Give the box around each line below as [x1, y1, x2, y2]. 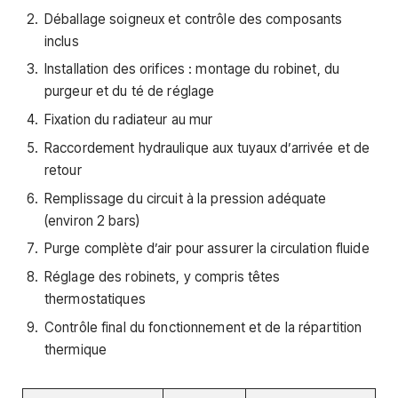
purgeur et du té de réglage [44, 83, 215, 100]
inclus [44, 32, 79, 50]
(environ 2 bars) [44, 211, 139, 229]
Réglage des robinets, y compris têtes [44, 267, 281, 285]
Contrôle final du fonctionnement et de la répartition [44, 318, 362, 336]
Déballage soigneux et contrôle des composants [44, 10, 343, 28]
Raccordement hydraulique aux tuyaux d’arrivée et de [44, 139, 370, 156]
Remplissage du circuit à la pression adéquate [44, 189, 327, 207]
